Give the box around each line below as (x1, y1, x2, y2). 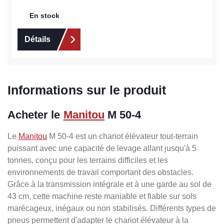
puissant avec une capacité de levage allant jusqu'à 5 (7, 143, 196, 152)
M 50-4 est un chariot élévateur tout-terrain (47, 131, 198, 140)
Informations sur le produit (7, 82, 166, 97)
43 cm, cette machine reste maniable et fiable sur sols (7, 191, 196, 200)
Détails (24, 34, 50, 43)
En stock (29, 11, 59, 19)
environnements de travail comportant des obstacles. (7, 167, 193, 176)
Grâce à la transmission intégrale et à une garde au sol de (7, 179, 211, 188)
